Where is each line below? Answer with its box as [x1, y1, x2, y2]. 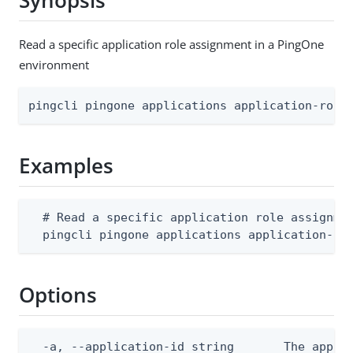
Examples [19, 151, 113, 180]
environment [19, 56, 89, 72]
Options [19, 281, 97, 310]
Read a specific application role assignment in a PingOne [19, 35, 324, 52]
